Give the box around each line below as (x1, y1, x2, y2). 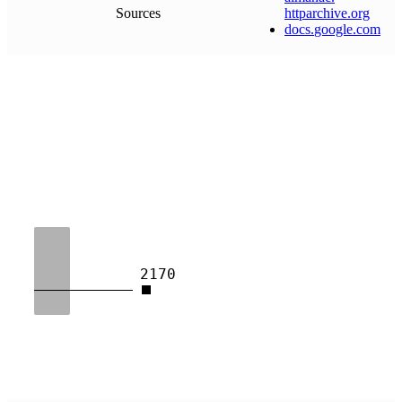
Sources (116, 4, 161, 21)
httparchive (284, 4, 347, 21)
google (314, 21, 353, 37)
